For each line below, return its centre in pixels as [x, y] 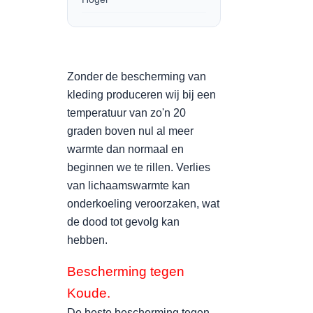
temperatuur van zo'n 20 [126, 113]
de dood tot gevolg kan [123, 222]
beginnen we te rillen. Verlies [139, 167]
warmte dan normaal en [125, 149]
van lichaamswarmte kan [129, 185]
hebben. [87, 240]
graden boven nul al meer [130, 131]
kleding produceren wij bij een [141, 95]
